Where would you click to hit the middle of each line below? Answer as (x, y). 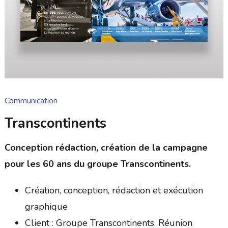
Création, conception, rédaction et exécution (114, 190)
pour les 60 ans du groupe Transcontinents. (97, 164)
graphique (46, 206)
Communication (31, 101)
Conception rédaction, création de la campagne (106, 147)
